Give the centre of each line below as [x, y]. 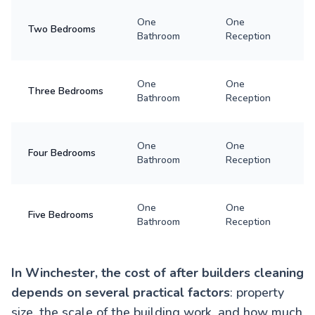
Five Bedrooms [61, 214]
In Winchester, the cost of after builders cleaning [157, 272]
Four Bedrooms [62, 153]
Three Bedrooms [66, 91]
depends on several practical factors [121, 292]
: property [257, 292]
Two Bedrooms [62, 29]
